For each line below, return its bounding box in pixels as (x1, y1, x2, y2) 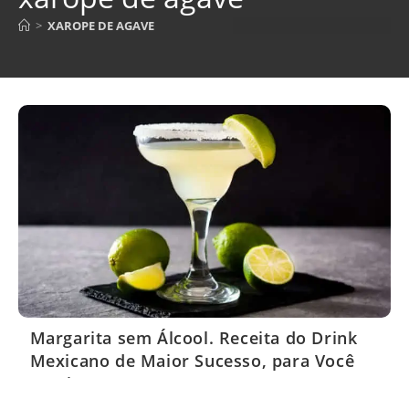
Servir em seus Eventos (29, 372, 225, 395)
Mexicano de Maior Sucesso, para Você (29, 350, 355, 372)
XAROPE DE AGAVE (47, 17, 154, 35)
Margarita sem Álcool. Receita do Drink (29, 327, 358, 350)
